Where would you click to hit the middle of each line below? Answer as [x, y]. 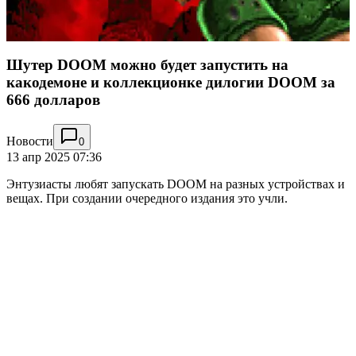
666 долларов [53, 100]
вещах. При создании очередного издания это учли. [147, 198]
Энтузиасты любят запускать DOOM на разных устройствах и [176, 184]
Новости [30, 141]
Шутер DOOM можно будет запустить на [147, 65]
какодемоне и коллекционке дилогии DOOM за [171, 83]
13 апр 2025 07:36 [54, 157]
